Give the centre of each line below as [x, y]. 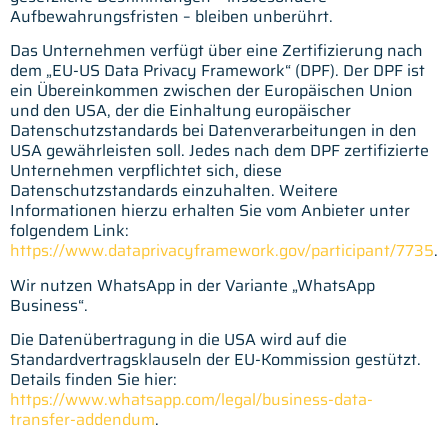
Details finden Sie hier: [93, 380]
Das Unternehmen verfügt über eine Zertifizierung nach [216, 51]
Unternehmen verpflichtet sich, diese [146, 171]
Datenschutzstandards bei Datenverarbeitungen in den [213, 131]
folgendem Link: [69, 231]
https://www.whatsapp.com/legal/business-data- [191, 400]
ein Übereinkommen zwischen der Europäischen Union [211, 91]
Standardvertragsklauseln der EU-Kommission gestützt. [215, 360]
